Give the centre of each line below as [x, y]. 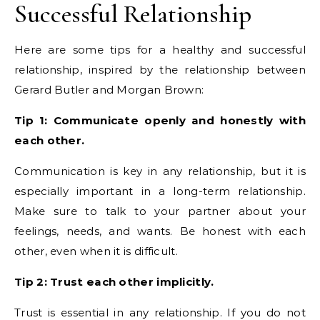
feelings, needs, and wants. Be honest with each [160, 231]
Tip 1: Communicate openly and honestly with [160, 120]
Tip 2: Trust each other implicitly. [114, 282]
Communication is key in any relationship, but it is [160, 171]
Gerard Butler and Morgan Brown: [109, 90]
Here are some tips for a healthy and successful [160, 50]
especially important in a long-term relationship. [160, 191]
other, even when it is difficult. [96, 251]
